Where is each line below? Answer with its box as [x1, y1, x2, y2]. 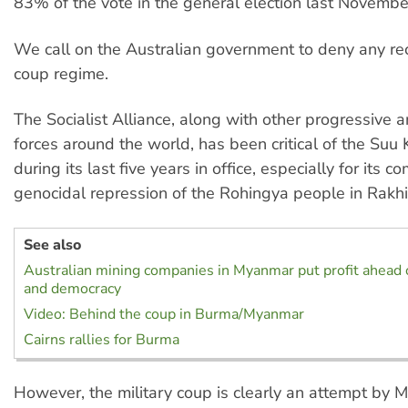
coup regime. [14, 62, 108, 85]
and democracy [24, 278, 121, 299]
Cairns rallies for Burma [24, 329, 179, 350]
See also [24, 234, 81, 255]
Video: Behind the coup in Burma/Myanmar [24, 303, 304, 324]
